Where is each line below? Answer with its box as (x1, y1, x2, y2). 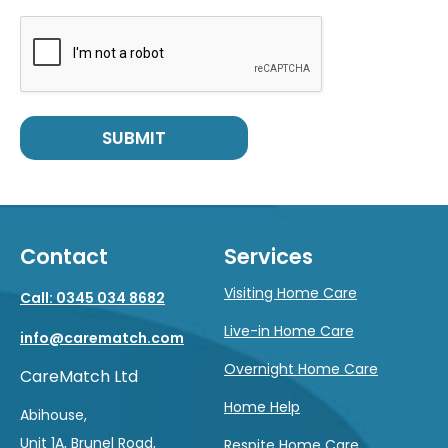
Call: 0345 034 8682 (20, 288, 165, 309)
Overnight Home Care (224, 359, 378, 380)
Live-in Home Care (224, 321, 354, 342)
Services (224, 242, 313, 272)
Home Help (224, 397, 300, 418)
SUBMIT (102, 126, 166, 151)
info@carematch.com (20, 328, 184, 349)
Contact (20, 242, 108, 272)
